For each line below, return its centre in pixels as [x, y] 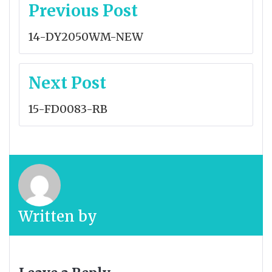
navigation [65, 25]
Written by [58, 216]
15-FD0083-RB [68, 109]
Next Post [67, 83]
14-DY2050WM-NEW [86, 36]
